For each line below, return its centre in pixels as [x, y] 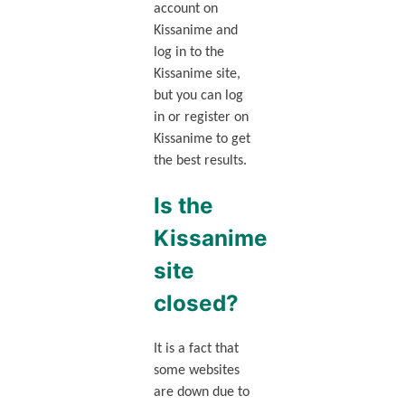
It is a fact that [196, 349]
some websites [196, 371]
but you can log [198, 96]
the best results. [200, 161]
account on [185, 9]
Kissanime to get [202, 140]
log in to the [188, 53]
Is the [183, 206]
